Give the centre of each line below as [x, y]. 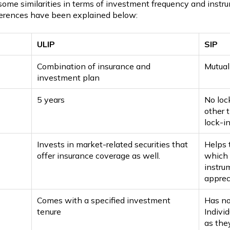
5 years [51, 99]
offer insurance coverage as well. [99, 155]
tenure [49, 211]
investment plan [69, 77]
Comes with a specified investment [104, 200]
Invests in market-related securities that [113, 144]
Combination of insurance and [94, 66]
